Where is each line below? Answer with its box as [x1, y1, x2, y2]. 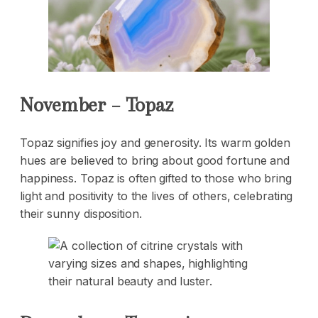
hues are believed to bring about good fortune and [20, 153, 290, 168]
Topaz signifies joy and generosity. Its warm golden [20, 136, 290, 150]
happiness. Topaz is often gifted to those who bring [20, 171, 292, 186]
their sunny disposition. [20, 207, 142, 221]
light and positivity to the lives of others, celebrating [20, 189, 293, 204]
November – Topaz [20, 93, 174, 117]
